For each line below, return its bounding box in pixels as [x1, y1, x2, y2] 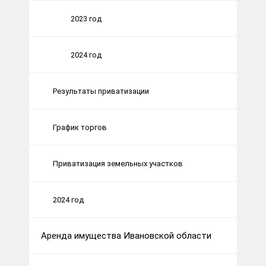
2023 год [71, 14, 102, 23]
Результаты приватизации [53, 86, 149, 96]
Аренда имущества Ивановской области [41, 230, 211, 242]
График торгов [53, 122, 107, 132]
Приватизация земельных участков [53, 159, 183, 168]
